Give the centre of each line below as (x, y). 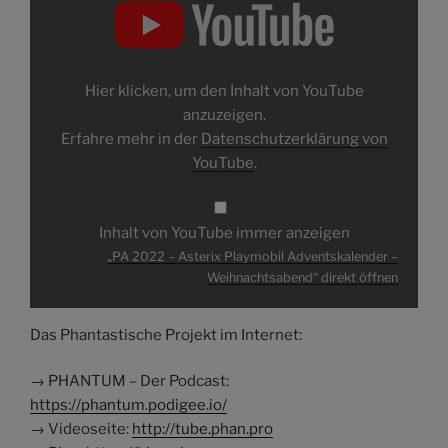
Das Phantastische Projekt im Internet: (166, 334)
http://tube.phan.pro (202, 429)
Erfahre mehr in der (130, 138)
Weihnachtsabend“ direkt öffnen (302, 277)
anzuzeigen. (224, 114)
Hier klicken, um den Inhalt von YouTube (224, 90)
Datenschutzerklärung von (294, 138)
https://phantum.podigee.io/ (128, 405)
